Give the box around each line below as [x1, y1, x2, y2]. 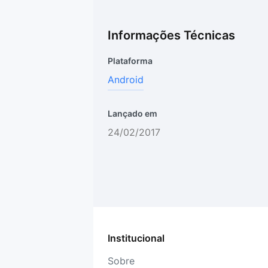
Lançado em [108, 108, 157, 119]
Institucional [108, 232, 165, 245]
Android [108, 74, 144, 86]
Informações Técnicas [108, 28, 235, 43]
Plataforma [108, 56, 153, 66]
